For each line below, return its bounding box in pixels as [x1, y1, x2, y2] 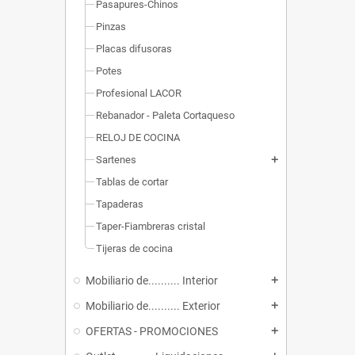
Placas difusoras [96, 43, 172, 55]
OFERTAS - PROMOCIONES [86, 325, 218, 338]
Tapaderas [96, 198, 143, 211]
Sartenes [96, 154, 136, 166]
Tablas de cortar [96, 176, 168, 189]
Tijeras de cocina [96, 242, 173, 255]
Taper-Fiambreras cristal [96, 220, 205, 233]
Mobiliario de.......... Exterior [86, 300, 220, 313]
